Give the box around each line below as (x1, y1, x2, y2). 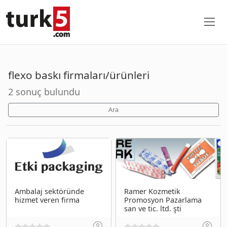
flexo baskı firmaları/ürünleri (8, 67, 149, 82)
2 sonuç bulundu (8, 85, 80, 98)
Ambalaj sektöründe (15, 186, 84, 196)
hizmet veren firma (15, 195, 80, 205)
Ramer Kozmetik (124, 186, 180, 196)
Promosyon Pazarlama (124, 195, 202, 205)
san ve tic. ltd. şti (124, 203, 181, 213)
